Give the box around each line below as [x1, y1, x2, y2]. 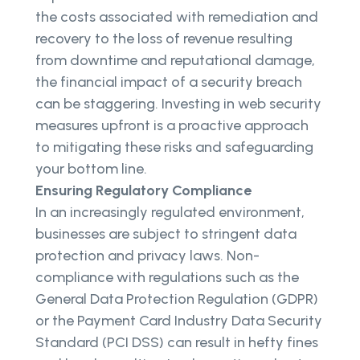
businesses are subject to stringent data [35, 224, 297, 243]
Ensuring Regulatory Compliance [35, 181, 252, 199]
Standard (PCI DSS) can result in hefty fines [35, 333, 318, 351]
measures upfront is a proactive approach [35, 116, 309, 134]
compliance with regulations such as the [35, 268, 299, 286]
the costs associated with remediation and [35, 7, 318, 26]
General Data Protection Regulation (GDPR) [35, 289, 318, 308]
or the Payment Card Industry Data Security [35, 311, 322, 329]
